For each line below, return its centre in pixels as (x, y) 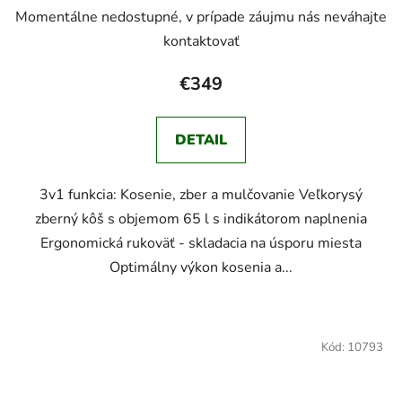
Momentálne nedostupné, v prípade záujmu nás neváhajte (201, 17)
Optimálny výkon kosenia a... (201, 268)
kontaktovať (201, 42)
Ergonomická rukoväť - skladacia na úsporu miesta (201, 244)
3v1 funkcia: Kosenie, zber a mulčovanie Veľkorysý (201, 195)
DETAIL (201, 140)
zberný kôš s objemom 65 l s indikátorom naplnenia (201, 219)
